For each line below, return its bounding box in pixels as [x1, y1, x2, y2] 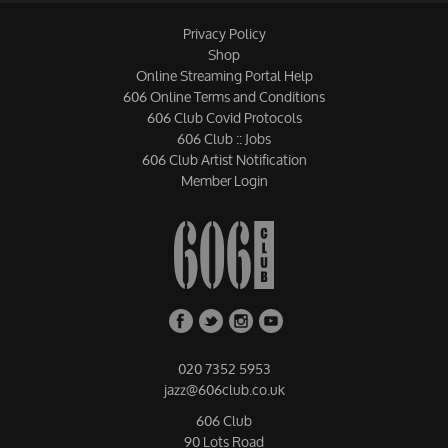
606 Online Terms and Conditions [123, 82, 325, 112]
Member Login [180, 166, 268, 196]
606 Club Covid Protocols [146, 103, 302, 133]
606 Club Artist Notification [141, 145, 307, 175]
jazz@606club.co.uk [163, 375, 285, 405]
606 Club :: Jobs [177, 124, 271, 154]
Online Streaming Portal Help [135, 61, 313, 91]
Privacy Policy [182, 19, 266, 49]
